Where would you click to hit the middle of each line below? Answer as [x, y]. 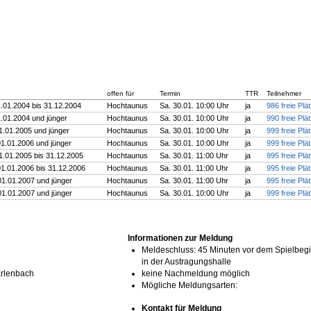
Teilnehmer [284, 93]
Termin [170, 93]
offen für [120, 93]
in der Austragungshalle [187, 262]
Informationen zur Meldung [180, 238]
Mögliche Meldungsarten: [190, 286]
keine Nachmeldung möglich [196, 274]
